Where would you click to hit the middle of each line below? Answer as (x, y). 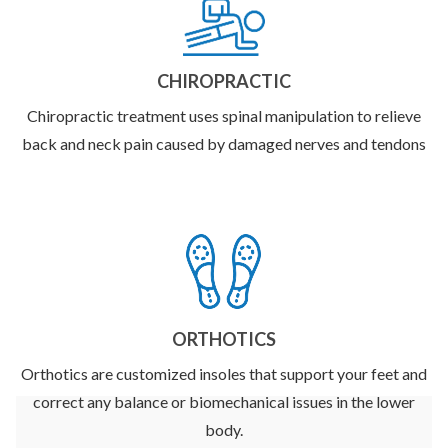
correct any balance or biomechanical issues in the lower (224, 402)
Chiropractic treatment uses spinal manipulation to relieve (224, 116)
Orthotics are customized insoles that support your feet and (224, 374)
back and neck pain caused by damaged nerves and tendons (224, 144)
